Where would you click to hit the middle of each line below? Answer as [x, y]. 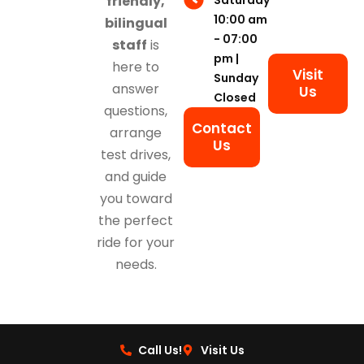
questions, [136, 111]
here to [136, 67]
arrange [136, 133]
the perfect [136, 221]
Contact [222, 128]
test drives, [136, 155]
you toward [136, 199]
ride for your [136, 243]
